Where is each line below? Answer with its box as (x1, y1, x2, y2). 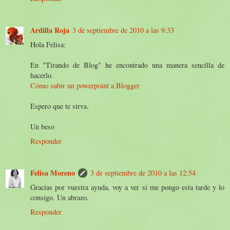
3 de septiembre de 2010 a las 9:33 (72, 25, 174, 35)
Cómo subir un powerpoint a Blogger (30, 80, 140, 90)
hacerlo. (30, 70, 53, 80)
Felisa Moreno (30, 167, 75, 178)
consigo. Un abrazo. (30, 192, 89, 202)
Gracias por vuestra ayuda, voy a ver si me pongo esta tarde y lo (30, 182, 224, 192)
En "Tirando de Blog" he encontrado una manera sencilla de (30, 60, 224, 70)
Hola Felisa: (30, 39, 66, 49)
